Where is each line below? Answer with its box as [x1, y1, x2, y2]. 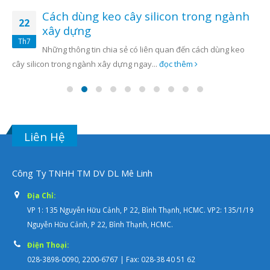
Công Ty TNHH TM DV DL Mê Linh [12, 167, 152, 180]
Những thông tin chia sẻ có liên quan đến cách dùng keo [42, 44, 245, 55]
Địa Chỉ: [27, 190, 55, 201]
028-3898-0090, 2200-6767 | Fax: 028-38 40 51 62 [27, 254, 195, 265]
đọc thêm [159, 58, 195, 70]
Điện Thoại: [27, 240, 69, 250]
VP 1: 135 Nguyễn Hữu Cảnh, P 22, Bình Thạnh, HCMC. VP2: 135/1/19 [27, 205, 254, 215]
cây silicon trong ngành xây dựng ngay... [12, 58, 159, 70]
